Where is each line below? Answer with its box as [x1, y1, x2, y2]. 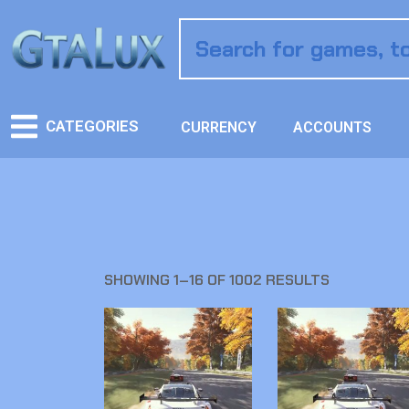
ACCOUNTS [293, 119, 372, 136]
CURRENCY [181, 119, 257, 136]
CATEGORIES [45, 117, 139, 135]
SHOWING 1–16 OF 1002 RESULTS [104, 270, 330, 289]
